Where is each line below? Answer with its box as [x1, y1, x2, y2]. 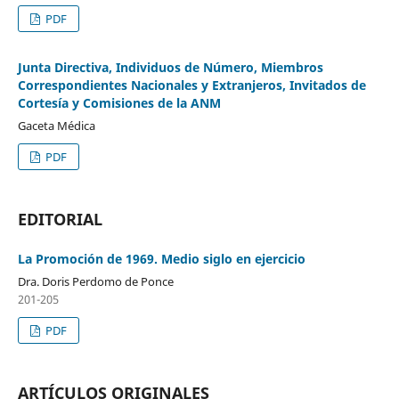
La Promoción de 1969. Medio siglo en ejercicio [17, 249, 305, 267]
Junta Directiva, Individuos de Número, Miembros [17, 58, 323, 76]
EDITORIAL [17, 208, 102, 230]
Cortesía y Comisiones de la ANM [17, 94, 221, 111]
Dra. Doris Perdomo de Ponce [17, 273, 174, 289]
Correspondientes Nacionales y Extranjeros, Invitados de [17, 76, 366, 94]
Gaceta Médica [17, 117, 95, 134]
